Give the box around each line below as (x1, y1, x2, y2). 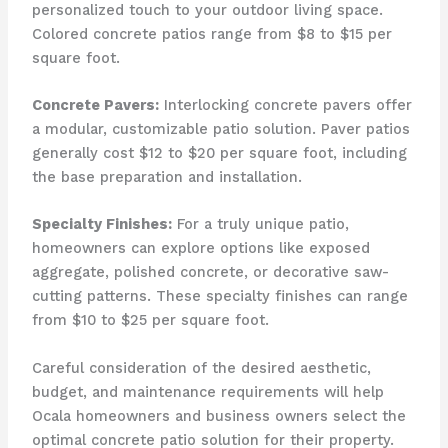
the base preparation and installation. (31, 167, 302, 186)
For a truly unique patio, (171, 215, 349, 234)
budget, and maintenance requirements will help (31, 382, 384, 401)
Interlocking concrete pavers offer (158, 95, 412, 114)
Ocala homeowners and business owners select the (31, 406, 406, 425)
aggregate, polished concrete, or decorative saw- (31, 263, 389, 282)
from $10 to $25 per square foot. (31, 311, 269, 330)
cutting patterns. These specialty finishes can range (31, 287, 408, 306)
